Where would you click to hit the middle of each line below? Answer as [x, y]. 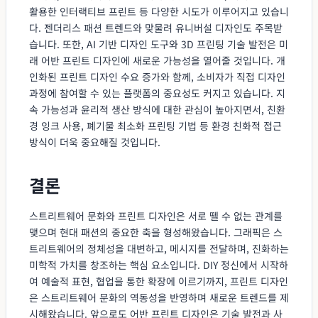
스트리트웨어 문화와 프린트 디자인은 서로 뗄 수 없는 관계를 [156, 215]
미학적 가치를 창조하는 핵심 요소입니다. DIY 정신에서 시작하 [159, 264]
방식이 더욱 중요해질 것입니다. [95, 142]
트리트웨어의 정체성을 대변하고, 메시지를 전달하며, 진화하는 [159, 248]
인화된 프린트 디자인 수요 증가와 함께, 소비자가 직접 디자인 [157, 76]
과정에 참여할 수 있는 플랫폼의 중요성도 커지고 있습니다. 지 [157, 93]
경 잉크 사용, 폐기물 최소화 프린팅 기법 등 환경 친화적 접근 [155, 125]
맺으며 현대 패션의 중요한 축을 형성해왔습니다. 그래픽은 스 [156, 232]
